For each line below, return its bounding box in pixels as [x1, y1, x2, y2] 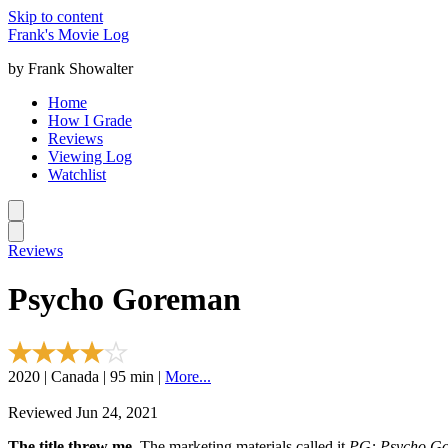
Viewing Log [48, 148, 132, 165]
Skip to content [8, 8, 103, 25]
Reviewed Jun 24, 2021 [8, 403, 158, 421]
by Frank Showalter [8, 60, 133, 77]
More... [165, 367, 211, 385]
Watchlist [48, 166, 106, 183]
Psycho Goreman [8, 281, 241, 318]
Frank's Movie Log [8, 26, 129, 43]
